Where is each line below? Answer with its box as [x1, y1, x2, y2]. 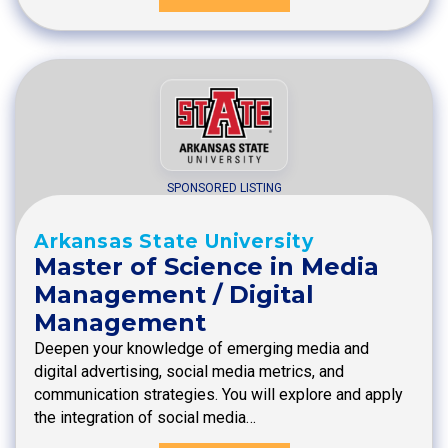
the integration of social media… [34, 407, 256, 427]
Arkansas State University [34, 229, 314, 253]
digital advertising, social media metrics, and [34, 361, 344, 381]
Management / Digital [34, 279, 314, 309]
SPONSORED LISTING [166, 180, 282, 195]
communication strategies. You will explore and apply [34, 384, 403, 404]
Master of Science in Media [34, 251, 379, 281]
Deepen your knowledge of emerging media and [34, 338, 369, 358]
